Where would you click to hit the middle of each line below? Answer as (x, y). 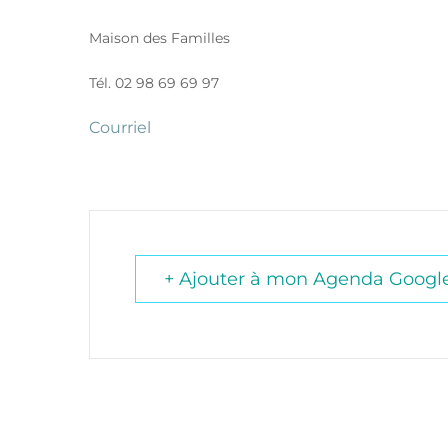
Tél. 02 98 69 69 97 (154, 82)
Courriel (120, 127)
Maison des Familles (159, 37)
